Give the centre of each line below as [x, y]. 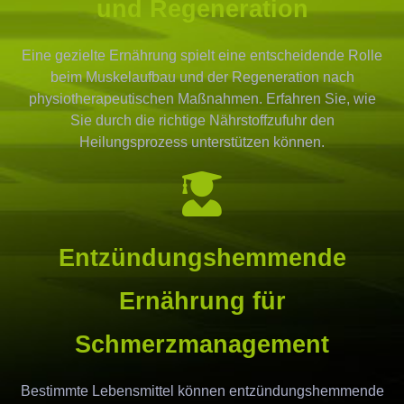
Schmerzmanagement [202, 345]
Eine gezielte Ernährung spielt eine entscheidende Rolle [202, 56]
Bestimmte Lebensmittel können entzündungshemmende [202, 391]
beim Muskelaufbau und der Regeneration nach [202, 78]
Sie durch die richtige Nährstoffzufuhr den [202, 121]
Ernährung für [202, 302]
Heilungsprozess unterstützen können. [202, 142]
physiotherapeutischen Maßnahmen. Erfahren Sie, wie [202, 99]
